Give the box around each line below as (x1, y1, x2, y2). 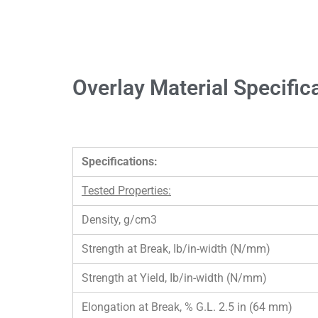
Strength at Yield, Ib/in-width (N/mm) (82, 271, 267, 285)
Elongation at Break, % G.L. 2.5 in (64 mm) (82, 300, 292, 314)
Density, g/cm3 (82, 213, 157, 226)
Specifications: (82, 155, 158, 168)
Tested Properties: (82, 184, 171, 197)
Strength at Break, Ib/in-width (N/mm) (82, 242, 270, 256)
